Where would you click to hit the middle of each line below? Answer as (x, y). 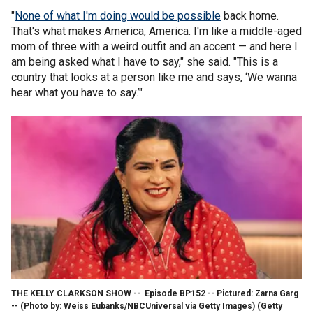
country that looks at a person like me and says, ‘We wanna (154, 77)
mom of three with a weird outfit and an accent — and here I (154, 46)
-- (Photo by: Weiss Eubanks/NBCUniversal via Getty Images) (133, 306)
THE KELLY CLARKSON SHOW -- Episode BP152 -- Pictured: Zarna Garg (155, 293)
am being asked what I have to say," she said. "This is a (145, 61)
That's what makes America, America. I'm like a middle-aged (156, 31)
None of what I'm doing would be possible (118, 15)
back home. (250, 15)
